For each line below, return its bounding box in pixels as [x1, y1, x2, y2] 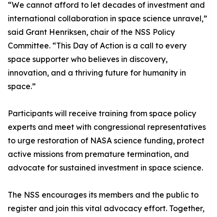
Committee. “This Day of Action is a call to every [8, 41, 186, 50]
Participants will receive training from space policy [8, 108, 196, 118]
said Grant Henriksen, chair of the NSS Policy [8, 27, 175, 37]
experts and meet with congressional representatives [8, 122, 206, 132]
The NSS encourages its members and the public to [8, 190, 199, 200]
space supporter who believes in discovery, [8, 54, 168, 64]
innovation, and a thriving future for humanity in [8, 68, 186, 77]
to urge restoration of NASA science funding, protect [8, 136, 204, 145]
